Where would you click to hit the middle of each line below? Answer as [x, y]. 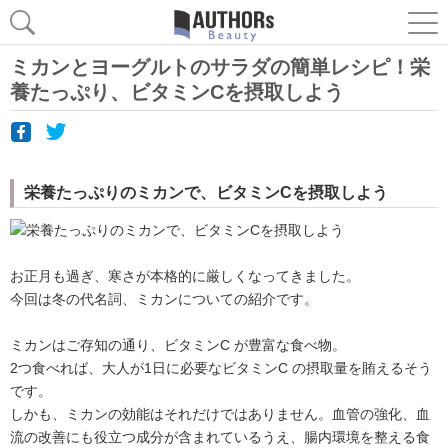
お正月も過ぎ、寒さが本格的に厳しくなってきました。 [185, 275]
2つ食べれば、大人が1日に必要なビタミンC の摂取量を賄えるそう [221, 367]
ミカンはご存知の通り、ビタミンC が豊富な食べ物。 [178, 344]
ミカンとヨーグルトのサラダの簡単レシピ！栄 [220, 67]
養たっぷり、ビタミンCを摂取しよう [177, 92]
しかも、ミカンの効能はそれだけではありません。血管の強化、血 [220, 413]
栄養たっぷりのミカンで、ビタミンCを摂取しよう [206, 192]
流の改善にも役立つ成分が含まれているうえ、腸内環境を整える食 [220, 436]
